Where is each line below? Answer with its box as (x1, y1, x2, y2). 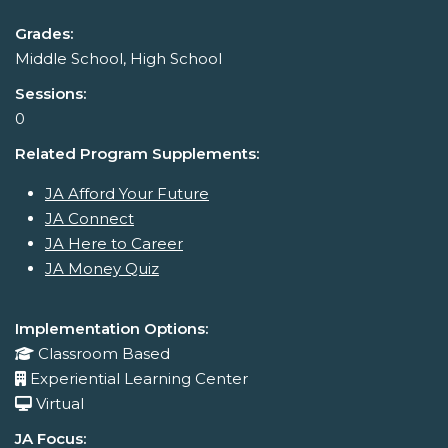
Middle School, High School (15, 49, 222, 69)
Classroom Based (38, 344, 170, 364)
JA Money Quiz (45, 259, 159, 279)
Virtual (36, 394, 84, 414)
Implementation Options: (15, 319, 208, 339)
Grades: (15, 24, 73, 44)
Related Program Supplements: (15, 144, 259, 164)
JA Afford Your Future (45, 184, 209, 204)
